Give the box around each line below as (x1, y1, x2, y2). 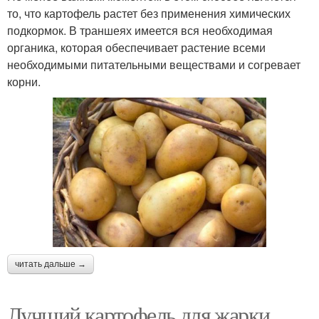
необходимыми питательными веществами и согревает (7, 56, 300, 73)
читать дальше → (15, 258, 86, 269)
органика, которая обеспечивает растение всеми (7, 38, 266, 56)
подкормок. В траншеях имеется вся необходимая (7, 21, 273, 38)
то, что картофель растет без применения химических (7, 4, 291, 21)
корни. (7, 73, 41, 90)
